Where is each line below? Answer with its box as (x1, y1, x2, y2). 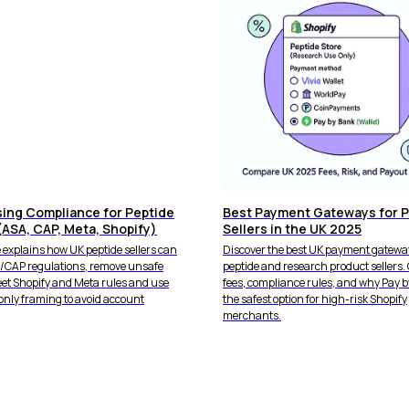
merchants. (223, 307, 281, 323)
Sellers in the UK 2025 (223, 219, 362, 237)
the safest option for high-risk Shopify (223, 290, 407, 307)
